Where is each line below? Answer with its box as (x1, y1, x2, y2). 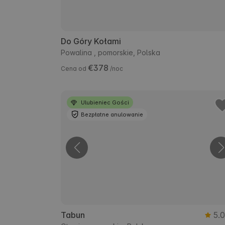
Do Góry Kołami (61, 36, 121, 47)
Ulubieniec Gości (81, 99, 129, 106)
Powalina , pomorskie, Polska (61, 48, 160, 57)
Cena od (61, 65, 88, 73)
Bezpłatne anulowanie (81, 111, 143, 119)
